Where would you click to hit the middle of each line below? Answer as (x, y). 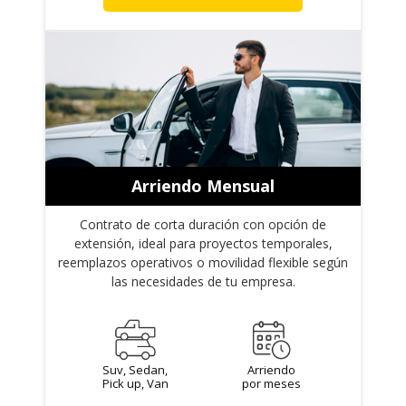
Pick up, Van (135, 383)
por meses (271, 383)
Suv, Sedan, (135, 369)
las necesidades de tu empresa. (203, 281)
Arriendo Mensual (203, 185)
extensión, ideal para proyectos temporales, (203, 243)
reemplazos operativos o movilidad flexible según (203, 262)
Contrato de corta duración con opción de (203, 224)
